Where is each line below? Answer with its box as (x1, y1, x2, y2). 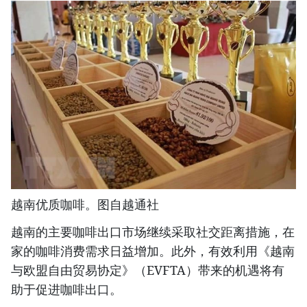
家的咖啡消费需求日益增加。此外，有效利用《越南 (11, 243, 295, 260)
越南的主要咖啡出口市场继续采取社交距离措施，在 (11, 223, 295, 241)
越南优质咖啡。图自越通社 (11, 196, 159, 213)
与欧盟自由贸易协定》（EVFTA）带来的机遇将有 (11, 262, 284, 279)
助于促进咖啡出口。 (11, 281, 125, 298)
